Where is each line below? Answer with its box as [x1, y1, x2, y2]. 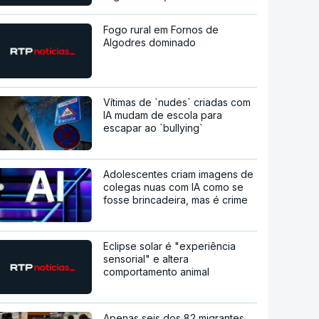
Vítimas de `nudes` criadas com [103, 95, 251, 108]
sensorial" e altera [103, 252, 189, 265]
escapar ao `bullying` [103, 121, 204, 134]
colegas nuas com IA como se [103, 180, 244, 193]
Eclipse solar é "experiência [103, 239, 236, 252]
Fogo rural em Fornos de [103, 23, 219, 36]
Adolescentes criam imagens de [103, 167, 254, 180]
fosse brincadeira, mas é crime [103, 193, 249, 206]
